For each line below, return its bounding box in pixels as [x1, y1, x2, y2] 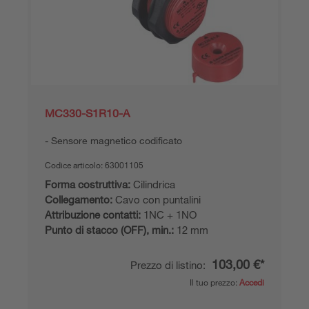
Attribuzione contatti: [45, 208, 141, 221]
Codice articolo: [45, 159, 105, 170]
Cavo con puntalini [112, 192, 201, 206]
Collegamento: [45, 192, 112, 206]
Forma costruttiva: [45, 177, 130, 190]
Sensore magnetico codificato [51, 134, 182, 146]
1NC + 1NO [141, 208, 197, 221]
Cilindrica [130, 177, 175, 190]
